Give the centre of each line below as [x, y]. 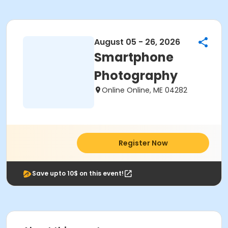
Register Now [143, 143]
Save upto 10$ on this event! [78, 173]
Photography [136, 76]
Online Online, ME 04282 [145, 90]
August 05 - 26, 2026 [137, 42]
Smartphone [134, 57]
